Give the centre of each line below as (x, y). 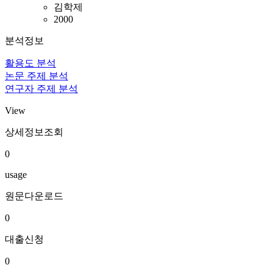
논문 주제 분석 (37, 76)
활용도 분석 (30, 63)
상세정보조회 (34, 132)
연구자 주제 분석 (41, 89)
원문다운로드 (34, 196)
